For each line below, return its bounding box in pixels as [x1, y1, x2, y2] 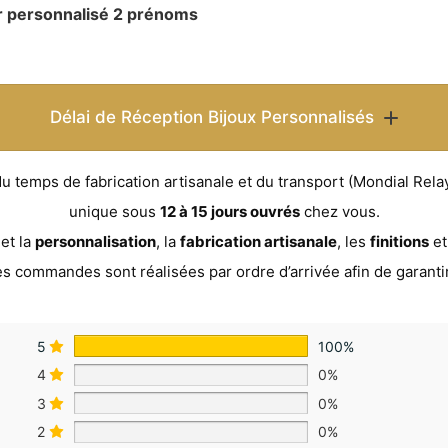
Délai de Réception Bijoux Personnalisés [50, 107, 374, 128]
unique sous [68, 202, 160, 222]
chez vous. [299, 202, 380, 222]
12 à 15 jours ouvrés [159, 202, 300, 222]
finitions [370, 232, 429, 252]
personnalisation [35, 232, 156, 252]
